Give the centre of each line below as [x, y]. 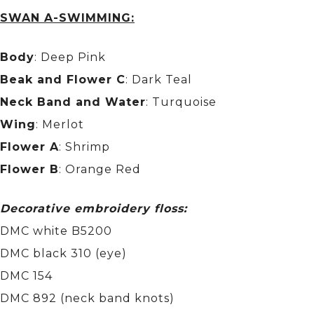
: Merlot [60, 125]
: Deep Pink [70, 57]
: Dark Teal [159, 80]
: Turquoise [181, 102]
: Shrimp [84, 147]
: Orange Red [100, 170]
